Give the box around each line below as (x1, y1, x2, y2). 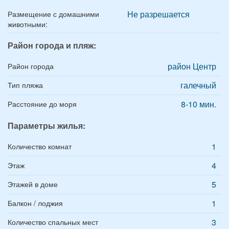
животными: (8, 19, 48, 29)
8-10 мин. (181, 98, 216, 110)
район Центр (168, 60, 216, 72)
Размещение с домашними (8, 9, 99, 19)
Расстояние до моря (8, 99, 77, 109)
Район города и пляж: (8, 39, 96, 51)
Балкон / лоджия (8, 198, 63, 208)
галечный (180, 79, 216, 91)
